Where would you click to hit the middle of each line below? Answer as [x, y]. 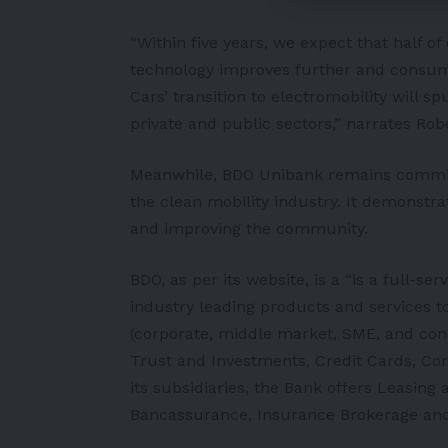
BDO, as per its [188, 279]
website [275, 279]
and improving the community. [254, 228]
